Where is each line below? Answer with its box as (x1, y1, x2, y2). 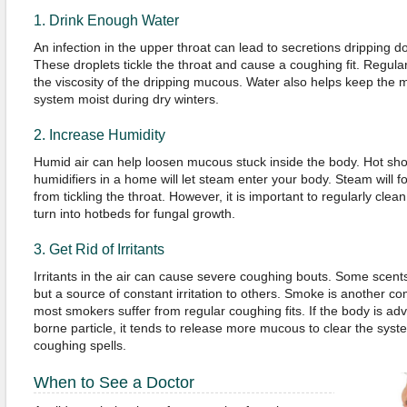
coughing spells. (33, 338, 126, 352)
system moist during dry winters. (33, 92, 219, 106)
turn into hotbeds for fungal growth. (33, 206, 235, 221)
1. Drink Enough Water (33, 13, 179, 28)
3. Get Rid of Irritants (33, 242, 164, 257)
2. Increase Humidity (33, 127, 165, 143)
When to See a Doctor (33, 373, 199, 392)
